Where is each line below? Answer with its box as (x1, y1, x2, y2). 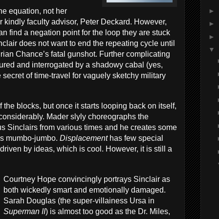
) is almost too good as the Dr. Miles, (45, 207, 170, 216)
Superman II (3, 207, 45, 216)
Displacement (60, 134, 109, 142)
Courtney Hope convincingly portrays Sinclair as (3, 175, 170, 183)
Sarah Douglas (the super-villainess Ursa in (3, 197, 154, 205)
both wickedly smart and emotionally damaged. (3, 186, 166, 194)
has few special (109, 134, 163, 142)
